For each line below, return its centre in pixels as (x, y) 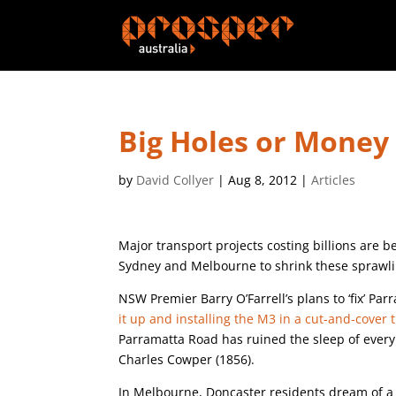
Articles (334, 180)
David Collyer (175, 180)
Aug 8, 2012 (263, 180)
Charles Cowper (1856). (187, 359)
